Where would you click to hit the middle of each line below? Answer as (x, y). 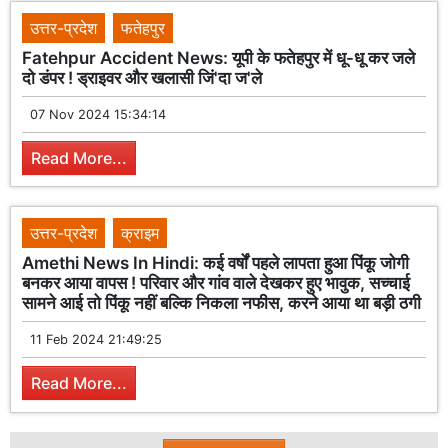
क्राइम (140, 233)
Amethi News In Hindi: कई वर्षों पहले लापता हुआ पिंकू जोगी (216, 263)
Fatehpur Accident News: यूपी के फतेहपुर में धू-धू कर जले (219, 57)
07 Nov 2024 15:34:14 (98, 114)
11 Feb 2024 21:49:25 (96, 340)
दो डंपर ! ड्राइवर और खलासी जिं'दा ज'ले (142, 77)
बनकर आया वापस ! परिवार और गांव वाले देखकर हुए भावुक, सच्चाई (216, 283)
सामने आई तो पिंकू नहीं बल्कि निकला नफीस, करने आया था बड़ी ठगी (222, 303)
